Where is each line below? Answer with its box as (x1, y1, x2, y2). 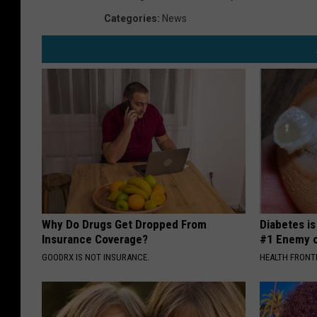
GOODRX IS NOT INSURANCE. (42, 251, 149, 263)
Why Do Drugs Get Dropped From (42, 217, 207, 231)
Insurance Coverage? (42, 231, 148, 246)
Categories (104, 12, 157, 24)
